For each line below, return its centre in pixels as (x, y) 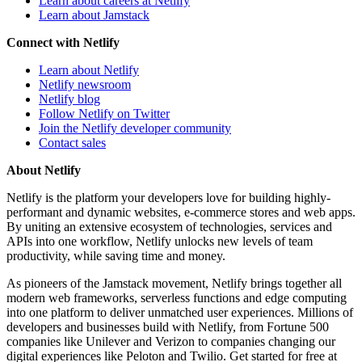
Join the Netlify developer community (135, 128)
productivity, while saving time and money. (116, 255)
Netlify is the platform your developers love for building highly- (168, 197)
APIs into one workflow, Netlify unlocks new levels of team (160, 241)
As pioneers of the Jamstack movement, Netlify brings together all (174, 283)
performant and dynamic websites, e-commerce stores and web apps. (181, 212)
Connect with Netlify (63, 42)
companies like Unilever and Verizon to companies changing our (171, 341)
